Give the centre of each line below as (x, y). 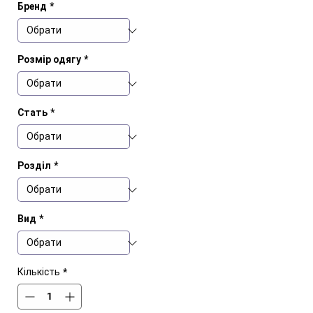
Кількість (39, 272)
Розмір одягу (49, 59)
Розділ (34, 166)
